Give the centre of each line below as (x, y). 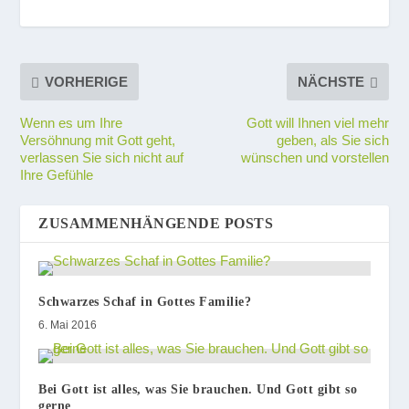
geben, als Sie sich (332, 140)
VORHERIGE (87, 81)
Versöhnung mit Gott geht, (98, 140)
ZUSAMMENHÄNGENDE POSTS (156, 223)
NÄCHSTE (330, 81)
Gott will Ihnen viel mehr (317, 122)
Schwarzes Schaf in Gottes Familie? (145, 301)
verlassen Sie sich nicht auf (102, 157)
